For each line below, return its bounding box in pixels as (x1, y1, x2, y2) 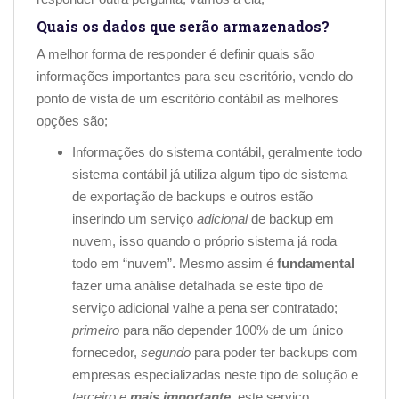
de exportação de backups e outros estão (72, 188, 313, 204)
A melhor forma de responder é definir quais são (37, 45, 314, 61)
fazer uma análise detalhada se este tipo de (72, 277, 323, 293)
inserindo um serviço (72, 210, 197, 226)
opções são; (37, 112, 108, 128)
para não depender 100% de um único (123, 322, 343, 338)
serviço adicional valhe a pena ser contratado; (72, 299, 338, 315)
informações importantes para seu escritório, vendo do (37, 68, 353, 84)
